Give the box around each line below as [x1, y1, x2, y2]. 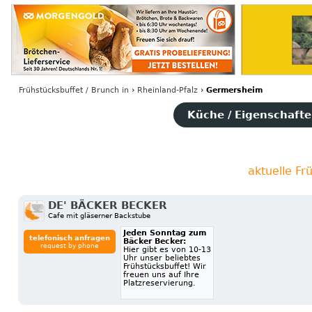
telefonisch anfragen [29, 233, 111, 242]
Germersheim [205, 86, 263, 95]
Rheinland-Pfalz [136, 86, 198, 95]
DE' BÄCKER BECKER [48, 198, 168, 212]
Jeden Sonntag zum [123, 228, 207, 237]
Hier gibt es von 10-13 [123, 244, 212, 254]
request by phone [40, 242, 100, 249]
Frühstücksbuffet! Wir [123, 261, 207, 271]
